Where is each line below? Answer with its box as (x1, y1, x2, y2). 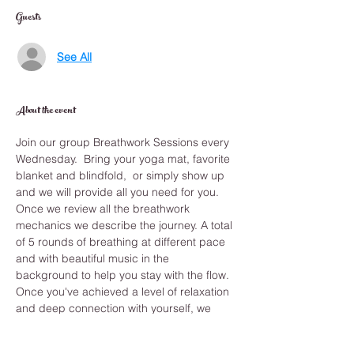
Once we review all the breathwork (16, 201, 193, 216)
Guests (16, 7, 41, 29)
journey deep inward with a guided (16, 318, 195, 332)
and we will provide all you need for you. (16, 185, 219, 199)
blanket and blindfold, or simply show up (16, 168, 228, 183)
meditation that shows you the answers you (16, 334, 235, 348)
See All (57, 49, 92, 64)
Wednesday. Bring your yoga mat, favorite (16, 152, 233, 166)
